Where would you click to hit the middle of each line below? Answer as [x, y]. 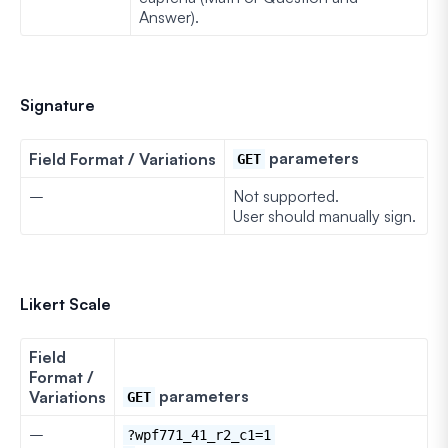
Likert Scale [65, 303]
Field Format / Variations [122, 158]
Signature [57, 104]
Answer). [169, 16]
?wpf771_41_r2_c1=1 [199, 434]
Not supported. [286, 195]
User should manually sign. [324, 215]
